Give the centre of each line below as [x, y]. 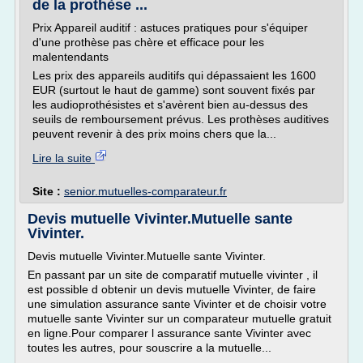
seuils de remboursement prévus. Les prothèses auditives [181, 119]
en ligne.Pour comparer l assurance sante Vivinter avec [169, 333]
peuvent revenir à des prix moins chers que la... [154, 134]
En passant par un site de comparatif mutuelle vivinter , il [173, 275]
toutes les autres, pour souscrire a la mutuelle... [149, 348]
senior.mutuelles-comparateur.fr [145, 191]
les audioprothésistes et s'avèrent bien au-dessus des [170, 105]
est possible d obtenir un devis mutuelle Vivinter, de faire [172, 289]
